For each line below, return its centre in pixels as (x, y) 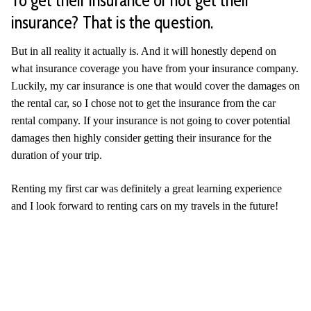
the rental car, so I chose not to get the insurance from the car (143, 103)
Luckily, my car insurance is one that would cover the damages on (155, 86)
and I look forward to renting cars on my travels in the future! (145, 205)
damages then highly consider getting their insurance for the (141, 138)
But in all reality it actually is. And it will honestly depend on (144, 51)
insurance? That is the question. (112, 22)
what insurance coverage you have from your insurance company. (155, 68)
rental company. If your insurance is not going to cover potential (151, 120)
